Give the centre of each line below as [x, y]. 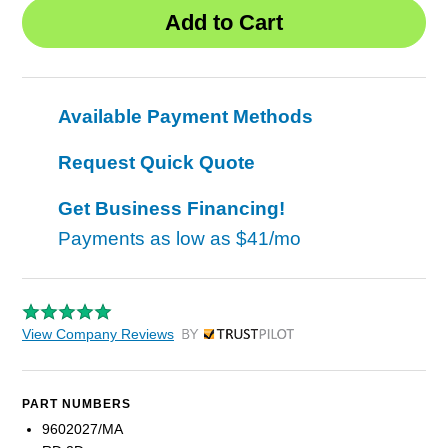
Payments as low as [147, 239]
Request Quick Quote [156, 163]
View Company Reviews [98, 334]
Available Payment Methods [185, 117]
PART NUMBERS [76, 404]
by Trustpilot [219, 339]
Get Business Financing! [171, 209]
